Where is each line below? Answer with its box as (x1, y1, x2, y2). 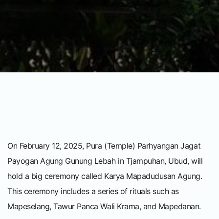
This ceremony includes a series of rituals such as (7, 186, 179, 197)
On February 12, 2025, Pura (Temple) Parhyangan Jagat (7, 141, 201, 151)
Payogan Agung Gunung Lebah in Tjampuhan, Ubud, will (7, 156, 203, 166)
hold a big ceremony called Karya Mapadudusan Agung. (7, 171, 202, 181)
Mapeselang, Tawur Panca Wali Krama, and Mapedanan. (7, 201, 201, 212)
